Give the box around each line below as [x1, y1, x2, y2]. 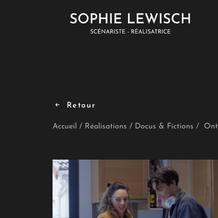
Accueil [53, 123, 77, 130]
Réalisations [85, 123, 127, 130]
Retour [66, 102, 96, 109]
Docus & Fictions [135, 123, 194, 130]
